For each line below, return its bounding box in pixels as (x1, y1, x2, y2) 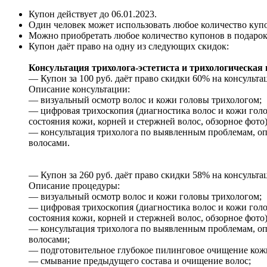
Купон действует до (29, 8, 111, 19)
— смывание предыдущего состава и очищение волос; (29, 255, 251, 266)
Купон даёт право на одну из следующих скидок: (29, 41, 229, 51)
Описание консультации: (29, 83, 130, 94)
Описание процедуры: (29, 180, 120, 191)
